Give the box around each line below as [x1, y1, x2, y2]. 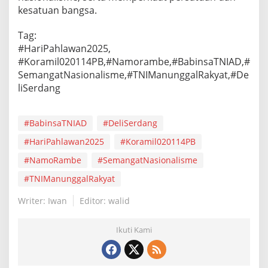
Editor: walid [80, 194, 130, 206]
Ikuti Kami [116, 224, 152, 235]
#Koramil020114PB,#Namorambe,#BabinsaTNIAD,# [18, 54, 250, 68]
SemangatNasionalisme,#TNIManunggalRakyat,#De [18, 68, 249, 81]
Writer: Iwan [18, 194, 67, 206]
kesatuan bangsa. [18, 3, 97, 17]
